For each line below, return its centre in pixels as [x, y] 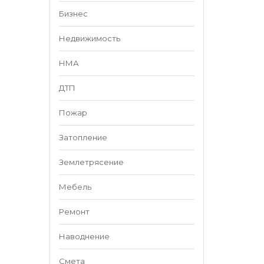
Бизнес [73, 14]
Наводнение [84, 236]
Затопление [83, 137]
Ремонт [74, 212]
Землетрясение [91, 162]
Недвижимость [89, 38]
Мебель [75, 187]
